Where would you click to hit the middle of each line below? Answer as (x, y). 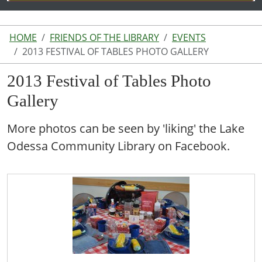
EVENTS (189, 37)
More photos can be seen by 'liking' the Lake (126, 128)
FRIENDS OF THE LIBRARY (104, 37)
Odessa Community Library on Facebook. (118, 146)
